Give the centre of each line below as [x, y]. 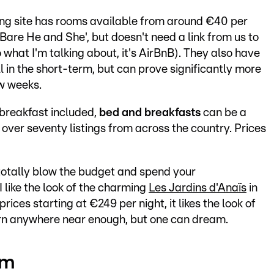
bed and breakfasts [151, 113]
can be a [225, 113]
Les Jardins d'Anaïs [198, 188]
